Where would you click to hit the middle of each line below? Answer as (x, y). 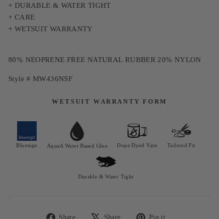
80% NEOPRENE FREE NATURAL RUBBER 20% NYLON (105, 59)
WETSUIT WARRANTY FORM (109, 101)
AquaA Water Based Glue (77, 145)
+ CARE (22, 17)
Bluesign (27, 145)
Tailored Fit (181, 145)
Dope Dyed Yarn (137, 145)
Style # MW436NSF (40, 78)
